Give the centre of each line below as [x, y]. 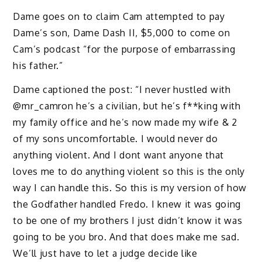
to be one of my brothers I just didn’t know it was [128, 220]
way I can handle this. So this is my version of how [130, 187]
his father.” [38, 65]
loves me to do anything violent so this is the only [129, 171]
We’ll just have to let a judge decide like [105, 253]
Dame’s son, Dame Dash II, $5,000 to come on [122, 32]
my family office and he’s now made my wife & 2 [125, 122]
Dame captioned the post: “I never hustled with [122, 89]
